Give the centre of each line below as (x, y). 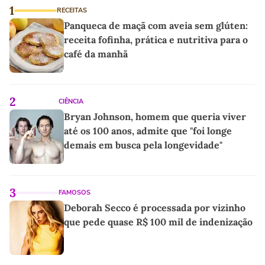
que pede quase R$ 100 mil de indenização (158, 222)
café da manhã (96, 54)
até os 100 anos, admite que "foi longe (148, 130)
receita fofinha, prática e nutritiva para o (156, 39)
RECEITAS (72, 10)
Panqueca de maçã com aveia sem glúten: (156, 25)
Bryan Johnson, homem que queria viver (155, 116)
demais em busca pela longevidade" (143, 145)
